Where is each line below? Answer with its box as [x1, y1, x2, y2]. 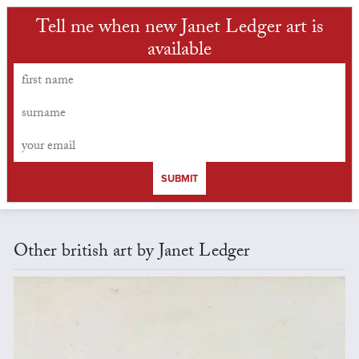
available [147, 35, 212, 69]
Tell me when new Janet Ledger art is [35, 13, 324, 46]
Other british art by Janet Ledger [13, 238, 250, 268]
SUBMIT [161, 172, 198, 186]
